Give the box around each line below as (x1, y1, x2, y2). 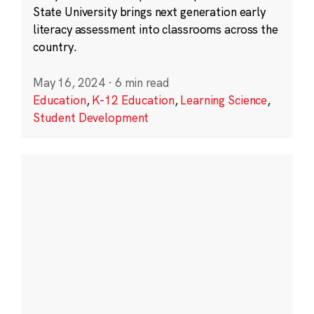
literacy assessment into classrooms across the (32, 22, 278, 37)
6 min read (114, 75, 170, 90)
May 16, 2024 (32, 75, 106, 90)
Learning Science (180, 93, 268, 108)
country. (32, 39, 77, 55)
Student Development (32, 110, 149, 125)
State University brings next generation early (32, 4, 266, 20)
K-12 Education (92, 93, 175, 108)
